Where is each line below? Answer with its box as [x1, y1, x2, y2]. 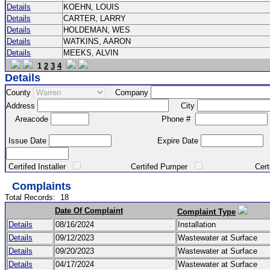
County [6, 87, 33, 97]
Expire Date [111, 136, 201, 145]
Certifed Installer [6, 162, 71, 171]
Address [6, 101, 37, 110]
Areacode [6, 114, 51, 124]
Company [105, 87, 151, 97]
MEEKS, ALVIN [63, 48, 121, 57]
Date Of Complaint [55, 206, 123, 215]
